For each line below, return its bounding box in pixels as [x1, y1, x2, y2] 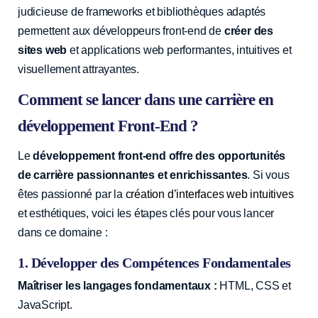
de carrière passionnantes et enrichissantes [18, 168, 248, 181]
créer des [224, 24, 274, 37]
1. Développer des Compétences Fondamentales [18, 254, 291, 270]
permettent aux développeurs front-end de [18, 24, 224, 37]
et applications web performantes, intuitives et [67, 43, 292, 56]
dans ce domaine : [18, 226, 108, 238]
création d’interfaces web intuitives [125, 187, 294, 200]
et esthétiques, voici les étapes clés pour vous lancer [18, 207, 275, 219]
